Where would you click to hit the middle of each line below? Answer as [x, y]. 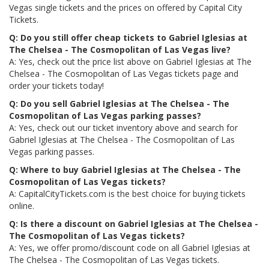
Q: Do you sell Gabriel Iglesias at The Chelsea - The [119, 104]
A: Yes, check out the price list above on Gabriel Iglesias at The [130, 62]
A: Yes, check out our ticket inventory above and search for [123, 128]
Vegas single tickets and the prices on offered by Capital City [125, 8]
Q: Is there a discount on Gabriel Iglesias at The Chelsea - [134, 224]
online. [22, 206]
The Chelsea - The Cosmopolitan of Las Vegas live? [120, 50]
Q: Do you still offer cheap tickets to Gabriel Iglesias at [128, 38]
